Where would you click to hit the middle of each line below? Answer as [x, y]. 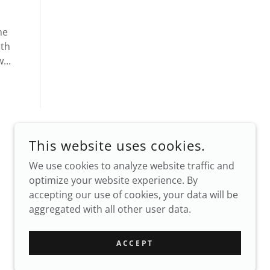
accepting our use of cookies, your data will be [133, 195]
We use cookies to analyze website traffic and [132, 166]
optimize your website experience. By [113, 180]
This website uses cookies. [117, 145]
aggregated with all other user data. [110, 209]
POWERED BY [175, 237]
